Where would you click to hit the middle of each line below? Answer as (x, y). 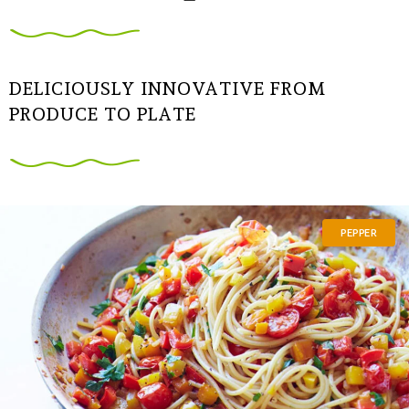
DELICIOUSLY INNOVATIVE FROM (168, 88)
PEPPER (359, 232)
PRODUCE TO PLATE (103, 114)
